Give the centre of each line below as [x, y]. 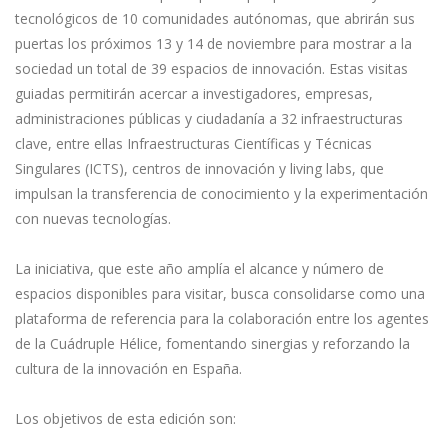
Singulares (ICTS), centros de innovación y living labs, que [199, 168]
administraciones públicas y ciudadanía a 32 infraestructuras [209, 118]
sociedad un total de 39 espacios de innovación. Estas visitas [211, 68]
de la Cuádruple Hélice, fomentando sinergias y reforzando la [212, 343]
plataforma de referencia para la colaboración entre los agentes [222, 318]
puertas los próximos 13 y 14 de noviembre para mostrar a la [213, 43]
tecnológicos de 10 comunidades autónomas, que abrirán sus [215, 18]
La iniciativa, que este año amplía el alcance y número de [199, 268]
